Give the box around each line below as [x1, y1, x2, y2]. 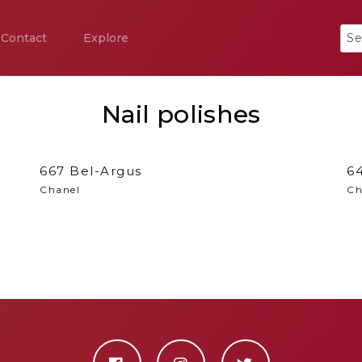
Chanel [40, 183, 80, 196]
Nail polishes [101, 99, 261, 129]
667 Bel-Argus [40, 163, 142, 179]
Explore [83, 31, 128, 45]
